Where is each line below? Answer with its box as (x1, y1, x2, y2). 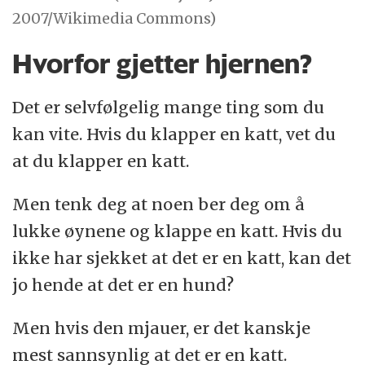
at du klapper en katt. (12, 150, 190, 171)
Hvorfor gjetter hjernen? (12, 46, 313, 80)
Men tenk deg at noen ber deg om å (12, 193, 306, 214)
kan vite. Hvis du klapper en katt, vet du (12, 123, 336, 144)
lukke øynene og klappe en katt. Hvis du (12, 220, 343, 241)
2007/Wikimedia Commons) (12, 9, 217, 29)
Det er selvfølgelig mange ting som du (12, 96, 325, 117)
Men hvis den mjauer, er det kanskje (12, 317, 311, 338)
